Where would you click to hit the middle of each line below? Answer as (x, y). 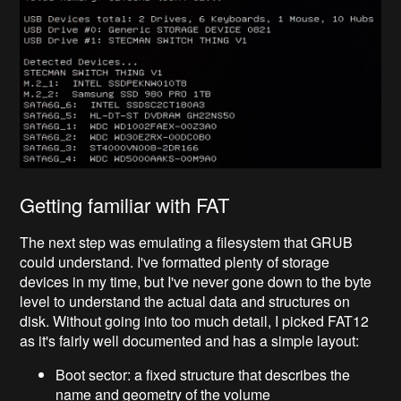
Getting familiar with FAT (125, 205)
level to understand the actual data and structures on (185, 302)
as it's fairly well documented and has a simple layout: (190, 341)
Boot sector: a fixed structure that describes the (203, 375)
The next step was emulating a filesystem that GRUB (187, 243)
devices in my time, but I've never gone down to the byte (196, 282)
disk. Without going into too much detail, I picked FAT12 (195, 321)
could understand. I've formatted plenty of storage (175, 262)
